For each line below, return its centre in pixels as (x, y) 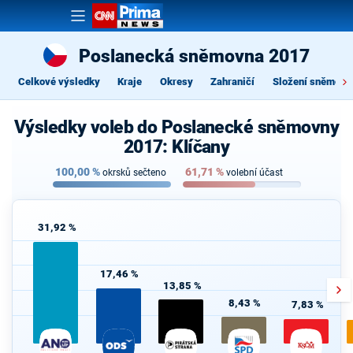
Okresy (176, 81)
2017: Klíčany (176, 147)
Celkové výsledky (59, 81)
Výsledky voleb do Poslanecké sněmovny (176, 127)
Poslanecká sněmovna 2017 (194, 56)
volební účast (254, 173)
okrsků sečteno (134, 173)
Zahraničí (232, 81)
